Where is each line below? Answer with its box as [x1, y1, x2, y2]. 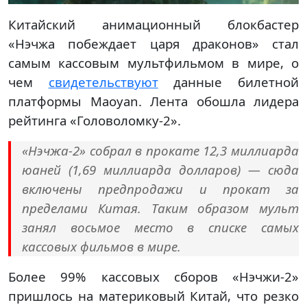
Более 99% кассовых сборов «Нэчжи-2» [8, 268, 299, 286]
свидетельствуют [48, 73, 158, 91]
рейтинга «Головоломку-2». [8, 112, 181, 130]
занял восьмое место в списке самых [22, 219, 299, 236]
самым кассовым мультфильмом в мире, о [8, 54, 299, 72]
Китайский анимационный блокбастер [8, 16, 299, 34]
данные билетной [158, 73, 299, 91]
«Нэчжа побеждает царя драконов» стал [8, 35, 299, 53]
